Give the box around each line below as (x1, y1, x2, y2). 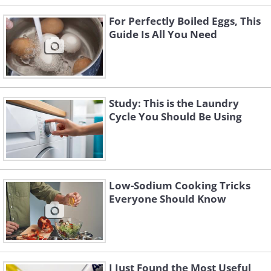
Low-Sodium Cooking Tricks (109, 178, 250, 193)
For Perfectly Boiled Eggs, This (109, 14, 261, 28)
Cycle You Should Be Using (109, 109, 242, 124)
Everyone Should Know (109, 192, 226, 206)
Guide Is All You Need (109, 27, 217, 42)
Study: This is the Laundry (109, 96, 239, 111)
